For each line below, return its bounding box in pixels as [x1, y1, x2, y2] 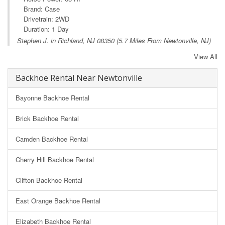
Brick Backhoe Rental [16, 113, 79, 123]
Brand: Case [24, 4, 60, 14]
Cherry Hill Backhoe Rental [16, 154, 94, 164]
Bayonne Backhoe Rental [16, 92, 89, 102]
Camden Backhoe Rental [16, 134, 88, 144]
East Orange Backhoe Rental [16, 195, 100, 205]
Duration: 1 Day [24, 24, 69, 34]
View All [194, 51, 217, 61]
